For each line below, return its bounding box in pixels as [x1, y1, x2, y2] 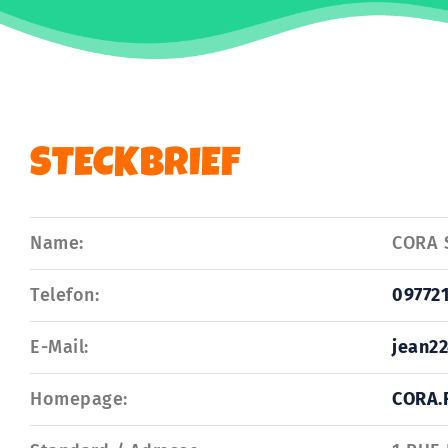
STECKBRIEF [30, 147, 241, 188]
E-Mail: [30, 336, 89, 359]
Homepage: [30, 388, 128, 411]
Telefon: [30, 284, 99, 307]
